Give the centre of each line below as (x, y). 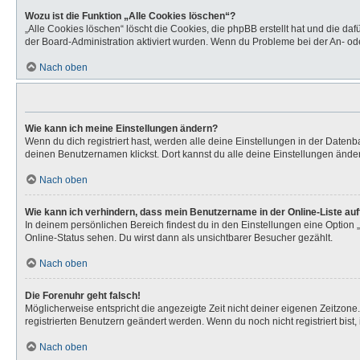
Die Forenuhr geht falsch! (83, 296)
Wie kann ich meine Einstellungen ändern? (121, 129)
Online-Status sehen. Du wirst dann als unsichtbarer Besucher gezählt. (179, 238)
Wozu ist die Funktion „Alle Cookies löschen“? (130, 16)
